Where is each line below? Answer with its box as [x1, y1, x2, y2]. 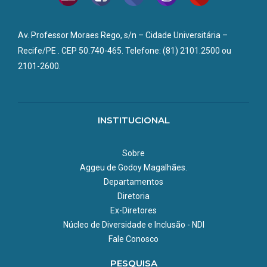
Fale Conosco [108, 234, 159, 244]
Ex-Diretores [110, 205, 157, 215]
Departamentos [104, 176, 163, 187]
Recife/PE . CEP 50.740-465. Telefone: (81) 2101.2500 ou [18, 45, 231, 55]
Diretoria [117, 191, 150, 201]
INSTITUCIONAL [97, 114, 170, 126]
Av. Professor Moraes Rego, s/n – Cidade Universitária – [18, 30, 228, 40]
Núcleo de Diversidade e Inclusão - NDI [63, 219, 204, 229]
